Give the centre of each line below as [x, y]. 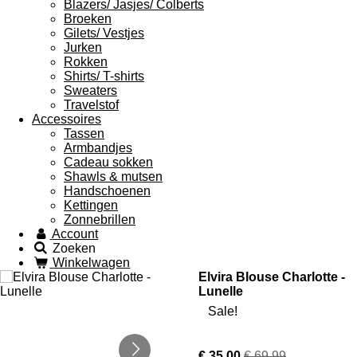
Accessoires [67, 119]
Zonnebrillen [100, 220]
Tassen [84, 133]
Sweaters [90, 90]
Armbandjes [98, 148]
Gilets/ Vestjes [104, 33]
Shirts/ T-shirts [104, 76]
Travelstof [91, 105]
